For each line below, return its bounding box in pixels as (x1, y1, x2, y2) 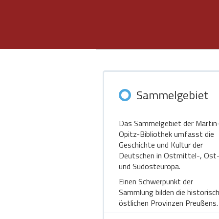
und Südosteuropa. (119, 160, 180, 172)
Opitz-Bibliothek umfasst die (119, 128, 214, 140)
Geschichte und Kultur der (119, 139, 203, 151)
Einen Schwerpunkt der (119, 175, 193, 187)
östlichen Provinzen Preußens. (119, 197, 218, 209)
